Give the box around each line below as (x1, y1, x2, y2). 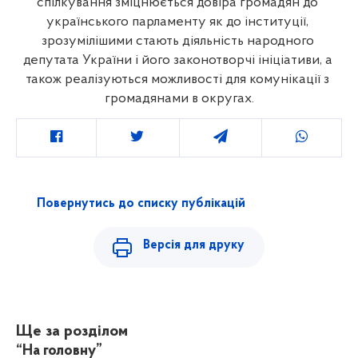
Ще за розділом (16, 323, 128, 340)
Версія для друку (143, 238, 245, 252)
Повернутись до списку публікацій (36, 197, 245, 210)
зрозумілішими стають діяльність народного (41, 33, 314, 49)
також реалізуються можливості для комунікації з (26, 71, 329, 87)
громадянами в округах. (104, 90, 254, 106)
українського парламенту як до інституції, (46, 14, 308, 30)
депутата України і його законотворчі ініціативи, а (22, 52, 332, 68)
